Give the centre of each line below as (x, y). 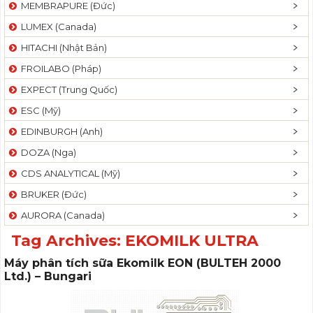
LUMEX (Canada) (57, 27)
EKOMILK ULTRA (192, 241)
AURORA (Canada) (61, 215)
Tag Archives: (68, 241)
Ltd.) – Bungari (48, 276)
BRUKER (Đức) (52, 194)
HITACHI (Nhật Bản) (62, 48)
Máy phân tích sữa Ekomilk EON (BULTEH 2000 (143, 263)
